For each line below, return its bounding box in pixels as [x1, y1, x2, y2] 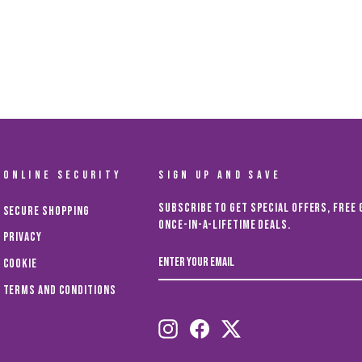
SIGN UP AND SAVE [158, 167, 282, 182]
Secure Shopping [2, 203, 90, 219]
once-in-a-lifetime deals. [158, 217, 291, 233]
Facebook [209, 305, 253, 321]
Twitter [241, 305, 279, 321]
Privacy [2, 229, 42, 246]
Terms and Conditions [2, 282, 116, 298]
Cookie [2, 256, 37, 272]
